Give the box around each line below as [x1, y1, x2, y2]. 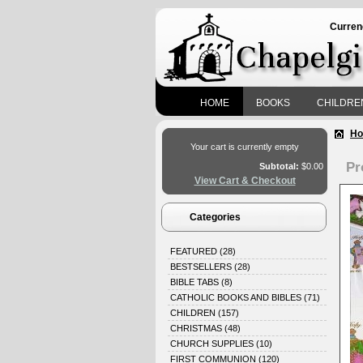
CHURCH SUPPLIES [170, 339, 256, 348]
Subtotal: [259, 161, 301, 171]
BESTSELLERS [170, 262, 234, 271]
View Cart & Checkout [194, 175, 296, 186]
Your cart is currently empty [190, 142, 299, 152]
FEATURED [170, 246, 220, 256]
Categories [190, 211, 241, 223]
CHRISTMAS [170, 323, 224, 333]
